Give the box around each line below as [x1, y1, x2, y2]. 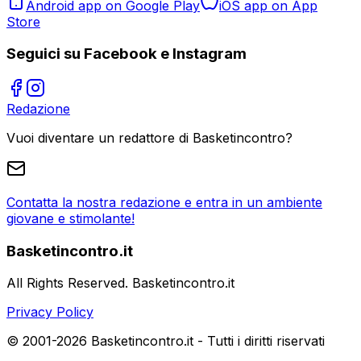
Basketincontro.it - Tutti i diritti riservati [87, 333, 325, 350]
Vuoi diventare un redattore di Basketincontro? [6, 130, 293, 146]
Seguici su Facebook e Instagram [6, 44, 247, 64]
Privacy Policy [6, 304, 93, 321]
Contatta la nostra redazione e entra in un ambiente [6, 194, 322, 210]
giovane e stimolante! [6, 210, 135, 226]
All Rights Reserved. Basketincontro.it [6, 275, 234, 292]
